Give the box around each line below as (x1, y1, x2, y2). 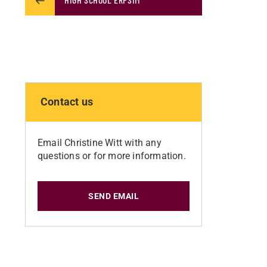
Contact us (41, 95, 93, 108)
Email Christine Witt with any (38, 137, 162, 148)
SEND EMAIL (88, 191, 139, 201)
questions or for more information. (38, 150, 186, 162)
